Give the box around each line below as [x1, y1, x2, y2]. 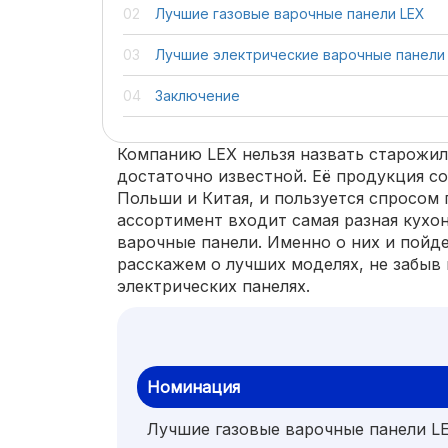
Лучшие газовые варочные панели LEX [155, 5, 425, 22]
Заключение [155, 87, 240, 104]
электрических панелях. [117, 276, 310, 296]
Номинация [147, 377, 240, 397]
